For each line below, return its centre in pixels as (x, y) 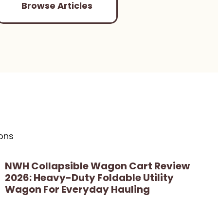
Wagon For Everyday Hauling (77, 189)
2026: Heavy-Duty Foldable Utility (89, 177)
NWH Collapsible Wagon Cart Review (97, 166)
